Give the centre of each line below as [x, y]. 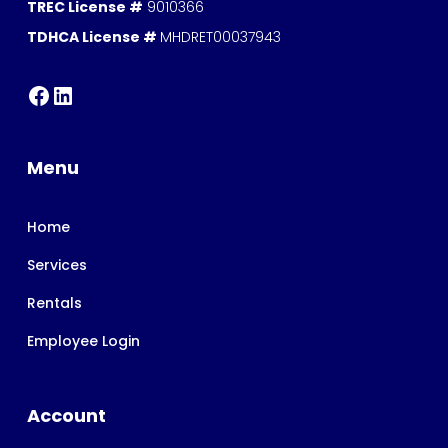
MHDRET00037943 [220, 36]
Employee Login [83, 340]
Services [57, 264]
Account [66, 415]
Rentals [54, 302]
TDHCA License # [93, 36]
